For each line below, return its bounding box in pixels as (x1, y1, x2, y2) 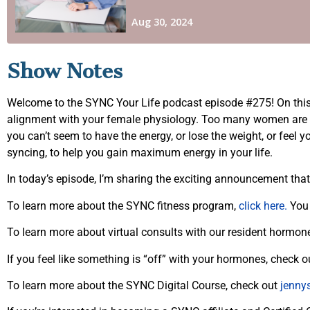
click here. (239, 199, 287, 212)
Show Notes (7, 59, 122, 84)
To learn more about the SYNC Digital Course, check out (7, 278, 280, 292)
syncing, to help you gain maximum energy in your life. (7, 146, 275, 159)
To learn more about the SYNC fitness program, (7, 199, 239, 212)
